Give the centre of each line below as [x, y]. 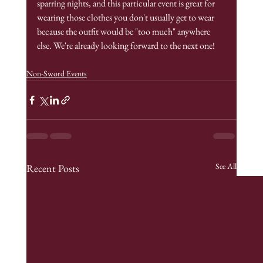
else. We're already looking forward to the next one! [126, 45]
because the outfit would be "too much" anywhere [124, 31]
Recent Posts [53, 168]
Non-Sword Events [56, 73]
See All [226, 166]
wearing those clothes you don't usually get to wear [126, 17]
